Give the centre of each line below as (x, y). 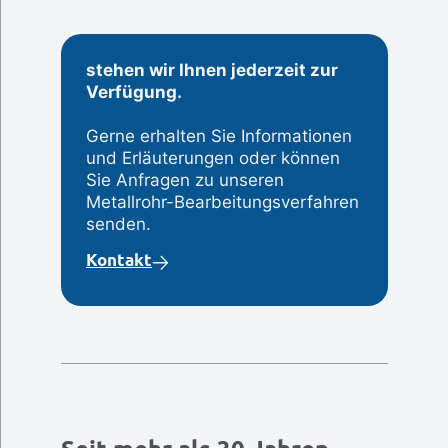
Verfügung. (133, 92)
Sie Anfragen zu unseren (184, 180)
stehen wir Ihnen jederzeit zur (211, 70)
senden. (118, 224)
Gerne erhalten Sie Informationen (218, 136)
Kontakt (118, 260)
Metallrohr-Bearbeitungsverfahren (222, 202)
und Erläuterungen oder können (212, 158)
